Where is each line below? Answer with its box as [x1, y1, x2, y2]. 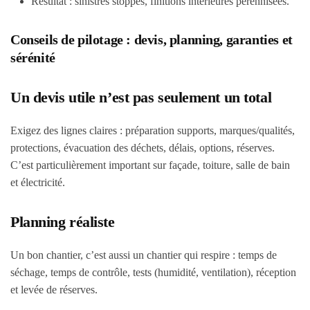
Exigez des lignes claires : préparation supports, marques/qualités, [10, 125, 295, 136]
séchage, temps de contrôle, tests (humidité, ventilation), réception [10, 266, 296, 278]
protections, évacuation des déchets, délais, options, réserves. [10, 142, 275, 154]
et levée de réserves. [10, 284, 98, 295]
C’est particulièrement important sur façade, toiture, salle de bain [10, 159, 290, 171]
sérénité [10, 50, 55, 65]
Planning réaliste [10, 213, 115, 230]
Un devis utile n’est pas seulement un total [10, 89, 272, 106]
